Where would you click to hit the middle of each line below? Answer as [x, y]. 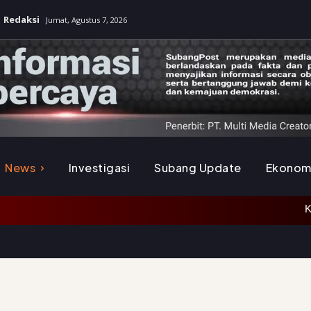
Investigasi [99, 168]
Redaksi [22, 19]
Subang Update [198, 168]
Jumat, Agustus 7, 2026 [86, 20]
